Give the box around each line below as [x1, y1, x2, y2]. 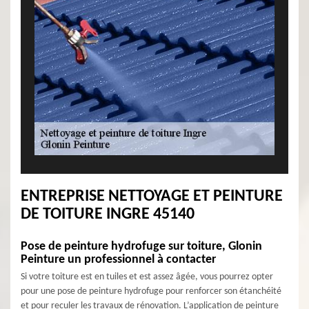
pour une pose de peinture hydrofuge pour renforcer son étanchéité [21, 286, 281, 297]
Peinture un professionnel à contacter [21, 253, 216, 266]
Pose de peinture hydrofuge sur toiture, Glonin [21, 240, 262, 253]
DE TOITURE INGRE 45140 [21, 206, 195, 223]
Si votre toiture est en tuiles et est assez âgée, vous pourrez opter [21, 272, 273, 282]
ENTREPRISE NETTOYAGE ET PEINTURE [21, 188, 283, 205]
